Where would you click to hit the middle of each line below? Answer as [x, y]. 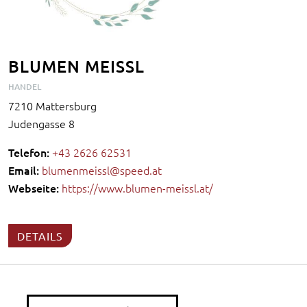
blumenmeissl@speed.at [102, 170]
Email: [24, 170]
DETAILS [40, 236]
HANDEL [25, 87]
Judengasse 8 [41, 124]
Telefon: [29, 152]
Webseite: [34, 188]
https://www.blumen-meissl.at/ [137, 188]
